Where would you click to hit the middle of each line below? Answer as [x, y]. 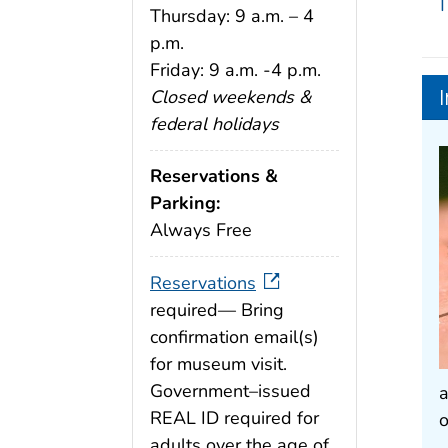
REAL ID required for [234, 418]
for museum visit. [218, 364]
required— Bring [217, 310]
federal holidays [214, 123]
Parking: [185, 203]
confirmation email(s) [234, 337]
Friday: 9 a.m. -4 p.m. [235, 69]
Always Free [201, 230]
